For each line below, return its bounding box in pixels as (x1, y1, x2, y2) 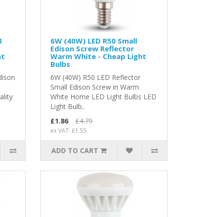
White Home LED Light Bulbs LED (50, 92, 157, 102)
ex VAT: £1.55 (50, 126, 87, 135)
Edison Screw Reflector (50, 44, 135, 54)
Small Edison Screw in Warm (50, 82, 139, 92)
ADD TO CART (51, 146, 98, 155)
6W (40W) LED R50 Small (50, 36, 138, 46)
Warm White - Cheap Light (50, 51, 147, 62)
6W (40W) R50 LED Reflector (50, 73, 141, 82)
